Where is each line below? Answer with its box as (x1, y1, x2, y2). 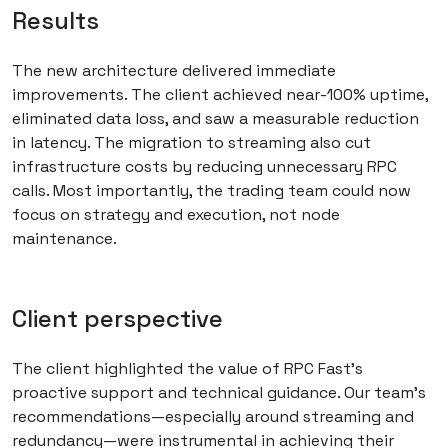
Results (12, 5, 99, 37)
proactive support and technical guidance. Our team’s (12, 382, 426, 404)
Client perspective (12, 303, 223, 335)
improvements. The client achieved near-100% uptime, (12, 84, 428, 106)
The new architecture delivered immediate (12, 60, 336, 82)
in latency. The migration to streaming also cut (12, 132, 371, 154)
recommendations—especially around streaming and (12, 406, 414, 428)
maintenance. (12, 228, 117, 250)
